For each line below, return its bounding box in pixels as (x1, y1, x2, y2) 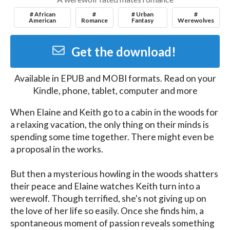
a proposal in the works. (10, 143, 105, 155)
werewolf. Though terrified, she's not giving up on (10, 193, 206, 204)
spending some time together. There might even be (10, 131, 214, 142)
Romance (81, 16, 108, 24)
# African (29, 10, 55, 18)
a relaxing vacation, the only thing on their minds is (10, 119, 209, 130)
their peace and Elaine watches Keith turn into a (10, 180, 200, 191)
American (29, 16, 56, 24)
